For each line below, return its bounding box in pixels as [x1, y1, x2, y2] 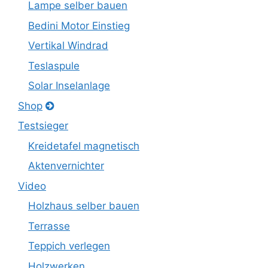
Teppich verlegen [28, 240, 110, 252]
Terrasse [28, 220, 70, 232]
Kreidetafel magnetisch [28, 139, 139, 152]
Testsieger [18, 120, 68, 132]
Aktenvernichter [28, 160, 104, 172]
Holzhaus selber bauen [28, 200, 139, 212]
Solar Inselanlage [28, 80, 110, 92]
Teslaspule [28, 59, 80, 72]
